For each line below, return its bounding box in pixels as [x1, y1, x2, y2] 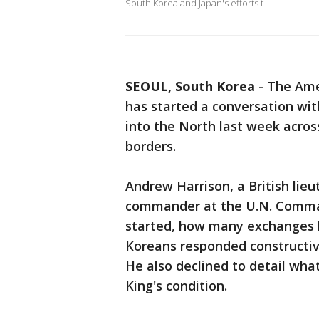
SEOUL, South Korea [125, 78, 255, 95]
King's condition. [125, 277, 227, 295]
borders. [125, 137, 176, 155]
